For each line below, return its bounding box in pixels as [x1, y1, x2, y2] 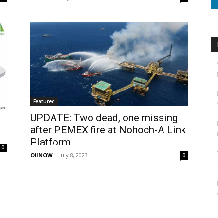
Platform [30, 136, 71, 148]
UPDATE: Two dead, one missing [30, 112, 178, 124]
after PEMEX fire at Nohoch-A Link [30, 124, 186, 136]
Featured [33, 98, 55, 105]
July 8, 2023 [59, 151, 88, 159]
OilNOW [30, 151, 53, 159]
